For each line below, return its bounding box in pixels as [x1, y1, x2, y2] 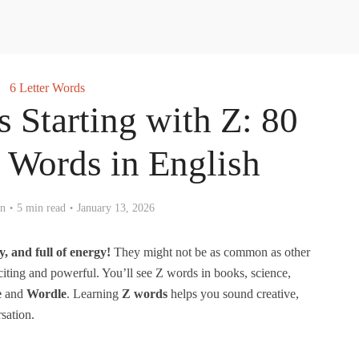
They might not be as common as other [111, 245, 310, 259]
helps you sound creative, [167, 287, 299, 301]
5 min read [17, 202, 66, 214]
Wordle [26, 287, 67, 301]
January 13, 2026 [77, 202, 155, 214]
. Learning [67, 287, 122, 301]
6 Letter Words [10, 81, 85, 95]
